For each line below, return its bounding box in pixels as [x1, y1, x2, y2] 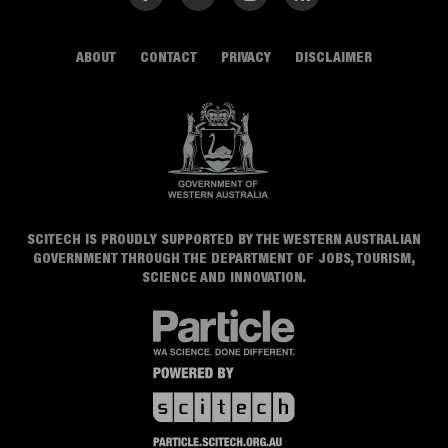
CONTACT [140, 51, 197, 66]
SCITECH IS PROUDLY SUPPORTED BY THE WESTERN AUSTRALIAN [27, 233, 421, 248]
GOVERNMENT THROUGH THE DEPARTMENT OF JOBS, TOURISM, [33, 252, 415, 267]
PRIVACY [221, 51, 271, 66]
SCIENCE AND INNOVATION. [142, 271, 306, 286]
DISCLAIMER [295, 51, 372, 66]
